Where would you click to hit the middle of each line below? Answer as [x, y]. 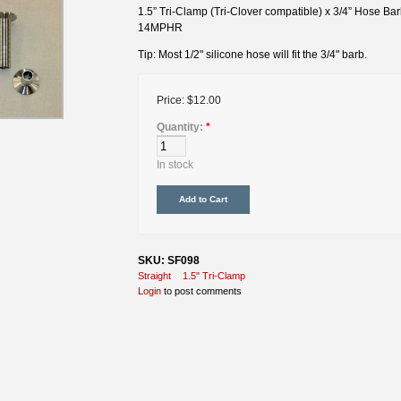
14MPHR [160, 27]
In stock [175, 164]
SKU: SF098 [169, 260]
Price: [172, 100]
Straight [154, 275]
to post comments [201, 290]
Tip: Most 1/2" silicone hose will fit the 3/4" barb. [255, 54]
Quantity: [181, 127]
